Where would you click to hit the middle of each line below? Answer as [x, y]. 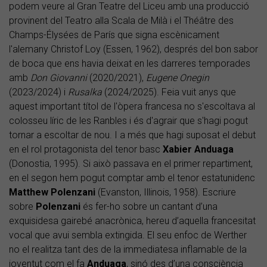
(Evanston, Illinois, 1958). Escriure [166, 193]
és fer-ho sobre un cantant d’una [150, 207]
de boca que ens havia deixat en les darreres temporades [130, 64]
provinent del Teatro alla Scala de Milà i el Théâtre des [121, 21]
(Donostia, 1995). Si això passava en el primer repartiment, [131, 164]
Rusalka [85, 92]
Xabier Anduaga [197, 150]
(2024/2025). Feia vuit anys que [169, 92]
